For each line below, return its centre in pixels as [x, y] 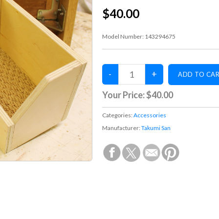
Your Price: [124, 95]
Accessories [150, 115]
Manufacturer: [122, 128]
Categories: [118, 115]
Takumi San [156, 128]
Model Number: [124, 36]
